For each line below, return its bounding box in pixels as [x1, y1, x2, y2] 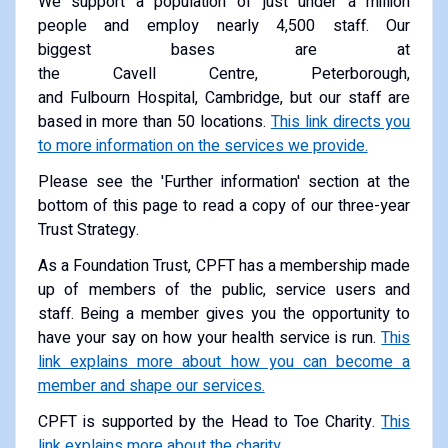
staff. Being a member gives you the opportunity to [37, 301, 411, 326]
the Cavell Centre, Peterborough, [37, 61, 411, 86]
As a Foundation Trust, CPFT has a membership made [37, 253, 411, 278]
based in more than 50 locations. [37, 109, 271, 134]
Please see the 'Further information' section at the [37, 169, 411, 194]
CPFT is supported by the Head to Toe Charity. [37, 409, 382, 434]
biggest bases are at [37, 37, 411, 62]
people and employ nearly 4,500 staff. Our [37, 13, 411, 38]
